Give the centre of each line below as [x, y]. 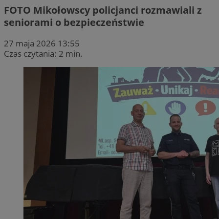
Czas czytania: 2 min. [43, 53]
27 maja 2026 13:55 [42, 43]
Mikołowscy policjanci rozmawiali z [116, 10]
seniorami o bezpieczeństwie [74, 22]
